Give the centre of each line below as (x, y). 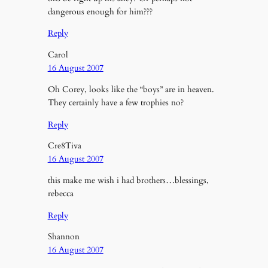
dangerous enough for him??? (100, 12)
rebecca (60, 194)
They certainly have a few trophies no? (115, 103)
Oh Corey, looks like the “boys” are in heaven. (131, 90)
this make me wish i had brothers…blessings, (128, 181)
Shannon (63, 237)
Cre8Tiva (64, 146)
